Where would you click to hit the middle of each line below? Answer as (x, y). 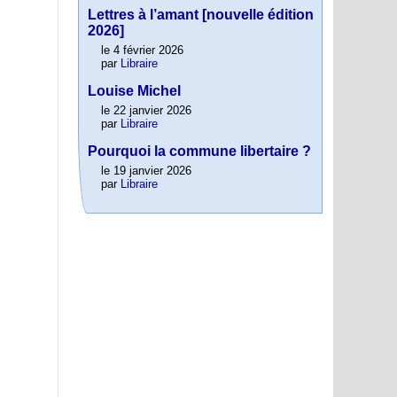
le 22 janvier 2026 (146, 111)
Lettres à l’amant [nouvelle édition (201, 15)
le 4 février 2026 (142, 51)
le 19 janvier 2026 (146, 171)
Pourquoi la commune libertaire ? (199, 152)
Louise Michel (134, 91)
